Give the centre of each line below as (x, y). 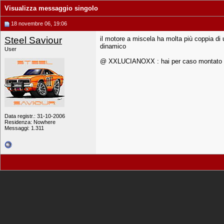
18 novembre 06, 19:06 (38, 23)
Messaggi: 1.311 (24, 128)
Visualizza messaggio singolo (51, 8)
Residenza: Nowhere (30, 122)
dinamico (113, 46)
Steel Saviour (33, 40)
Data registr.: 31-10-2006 (35, 116)
